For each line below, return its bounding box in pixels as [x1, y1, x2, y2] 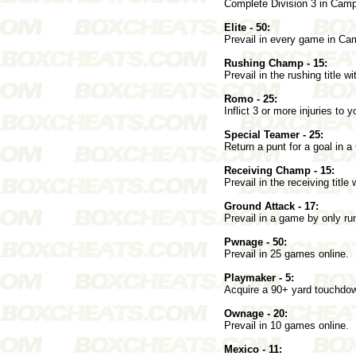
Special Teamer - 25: [224, 128, 323, 141]
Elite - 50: [224, 21, 270, 33]
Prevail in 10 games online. [224, 319, 349, 331]
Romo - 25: [224, 92, 277, 105]
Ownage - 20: [224, 307, 288, 319]
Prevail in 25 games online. [224, 247, 349, 260]
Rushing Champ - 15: [224, 56, 327, 69]
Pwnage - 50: [224, 235, 287, 248]
